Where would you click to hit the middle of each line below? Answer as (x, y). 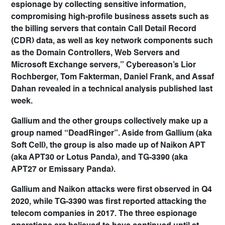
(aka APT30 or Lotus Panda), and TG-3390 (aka (99, 158)
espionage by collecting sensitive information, (98, 5)
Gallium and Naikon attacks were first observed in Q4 (111, 190)
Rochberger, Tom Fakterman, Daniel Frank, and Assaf (113, 77)
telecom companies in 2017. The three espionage (104, 214)
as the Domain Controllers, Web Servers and (95, 53)
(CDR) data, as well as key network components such (112, 41)
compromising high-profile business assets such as (110, 17)
